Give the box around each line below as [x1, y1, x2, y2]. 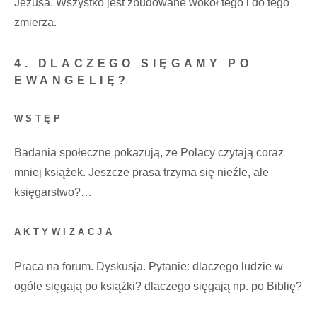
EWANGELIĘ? [14, 74, 130, 86]
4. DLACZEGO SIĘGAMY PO [14, 57, 253, 69]
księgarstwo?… [14, 186, 92, 199]
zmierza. [14, 16, 57, 28]
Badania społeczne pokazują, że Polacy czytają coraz [14, 146, 284, 159]
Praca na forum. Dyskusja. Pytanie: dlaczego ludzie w [14, 260, 283, 272]
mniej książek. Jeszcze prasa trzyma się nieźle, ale [14, 166, 269, 179]
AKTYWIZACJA [14, 226, 115, 238]
